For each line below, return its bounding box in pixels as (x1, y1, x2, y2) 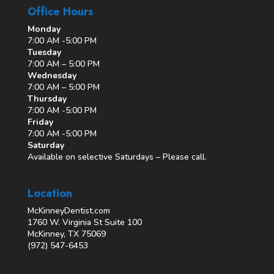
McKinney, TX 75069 (27, 228, 106, 240)
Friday (27, 116, 53, 128)
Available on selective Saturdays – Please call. (27, 150, 207, 163)
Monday (27, 23, 61, 35)
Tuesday (27, 46, 61, 58)
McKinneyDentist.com (27, 204, 110, 217)
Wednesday (27, 69, 76, 81)
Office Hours (27, 3, 94, 20)
